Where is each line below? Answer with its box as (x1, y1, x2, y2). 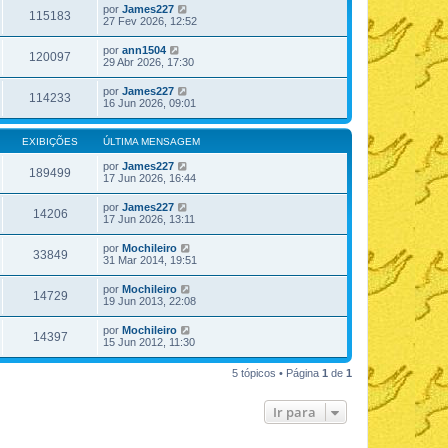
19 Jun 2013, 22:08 (103, 295, 196, 307)
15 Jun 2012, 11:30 (103, 336, 195, 348)
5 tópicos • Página (232, 367, 322, 379)
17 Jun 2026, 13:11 (103, 213, 195, 225)
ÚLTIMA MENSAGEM (103, 136, 200, 147)
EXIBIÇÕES (22, 136, 78, 147)
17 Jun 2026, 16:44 (103, 172, 196, 184)
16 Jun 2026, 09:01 (103, 97, 196, 109)
